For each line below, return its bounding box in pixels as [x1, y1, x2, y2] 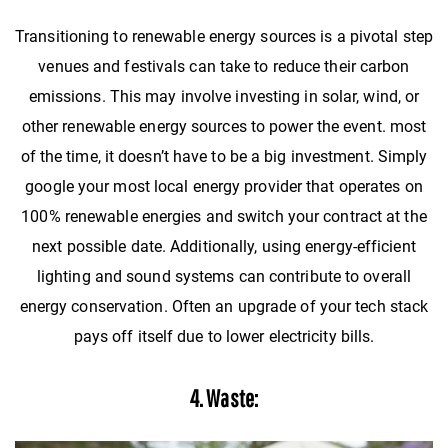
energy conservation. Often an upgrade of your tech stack [19, 296, 429, 316]
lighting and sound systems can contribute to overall [36, 266, 412, 286]
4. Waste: [190, 383, 258, 412]
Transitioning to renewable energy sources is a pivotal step [15, 26, 433, 46]
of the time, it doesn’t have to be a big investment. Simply [20, 146, 428, 166]
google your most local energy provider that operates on [25, 176, 423, 196]
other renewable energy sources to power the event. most [21, 116, 427, 136]
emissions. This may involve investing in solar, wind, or [28, 86, 420, 106]
